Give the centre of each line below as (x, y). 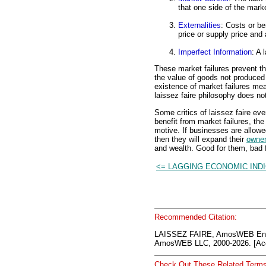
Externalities (199, 25)
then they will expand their (200, 139)
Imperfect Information (215, 52)
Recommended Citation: (196, 217)
